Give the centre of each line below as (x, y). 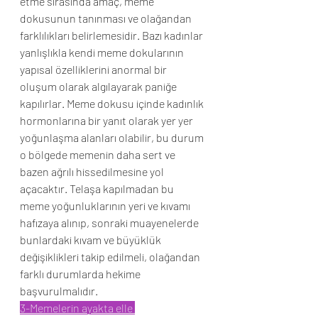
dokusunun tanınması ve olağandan (107, 18)
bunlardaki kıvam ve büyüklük (92, 240)
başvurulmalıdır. (59, 291)
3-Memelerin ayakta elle (77, 308)
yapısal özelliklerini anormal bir (94, 69)
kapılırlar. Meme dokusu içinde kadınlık (113, 103)
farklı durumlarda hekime (81, 274)
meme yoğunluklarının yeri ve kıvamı (106, 205)
